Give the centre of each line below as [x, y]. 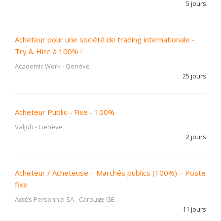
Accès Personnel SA [44, 199]
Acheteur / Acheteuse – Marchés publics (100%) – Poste [110, 173]
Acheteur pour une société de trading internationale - [105, 39]
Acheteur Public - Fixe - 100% [65, 112]
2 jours [196, 137]
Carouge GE [97, 199]
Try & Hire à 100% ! [48, 51]
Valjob [24, 127]
